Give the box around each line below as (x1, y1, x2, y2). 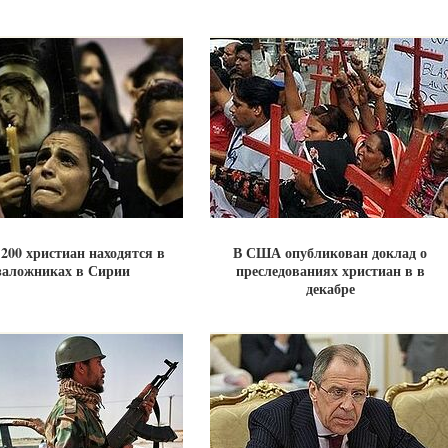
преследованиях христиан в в (235, 260, 425, 281)
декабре (305, 278, 355, 299)
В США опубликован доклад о (233, 242, 427, 263)
